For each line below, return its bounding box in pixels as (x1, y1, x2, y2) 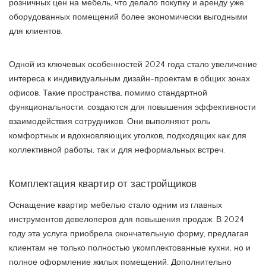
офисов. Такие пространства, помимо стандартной (9, 88, 207, 98)
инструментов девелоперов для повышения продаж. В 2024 (9, 214, 244, 224)
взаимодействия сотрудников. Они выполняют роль (9, 116, 210, 126)
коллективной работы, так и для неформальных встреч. (9, 145, 225, 155)
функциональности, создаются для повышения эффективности (9, 102, 256, 112)
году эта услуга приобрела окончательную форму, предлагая (9, 229, 249, 239)
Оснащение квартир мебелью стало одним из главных (9, 200, 222, 210)
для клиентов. (9, 26, 62, 36)
